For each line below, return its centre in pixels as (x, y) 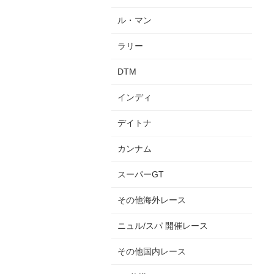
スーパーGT (141, 174)
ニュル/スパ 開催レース (163, 225)
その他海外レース (152, 200)
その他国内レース (152, 251)
